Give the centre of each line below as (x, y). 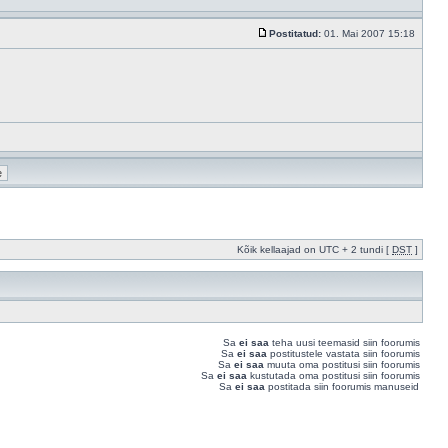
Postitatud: (295, 33)
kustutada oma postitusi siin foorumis (333, 375)
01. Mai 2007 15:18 (369, 33)
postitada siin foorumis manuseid (342, 386)
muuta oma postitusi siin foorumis (342, 364)
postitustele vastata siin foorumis (343, 353)
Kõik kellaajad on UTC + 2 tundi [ (314, 249)
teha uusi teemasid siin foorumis (344, 342)
